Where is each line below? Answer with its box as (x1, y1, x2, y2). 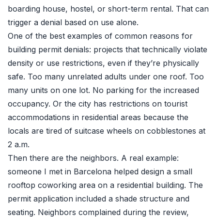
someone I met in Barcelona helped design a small (8, 167, 192, 176)
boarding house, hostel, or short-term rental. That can (8, 4, 209, 14)
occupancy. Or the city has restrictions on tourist (8, 99, 187, 108)
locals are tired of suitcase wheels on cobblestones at (8, 126, 205, 136)
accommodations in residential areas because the (8, 112, 188, 122)
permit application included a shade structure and (8, 194, 189, 203)
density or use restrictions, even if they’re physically (8, 58, 199, 68)
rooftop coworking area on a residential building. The (8, 180, 203, 190)
